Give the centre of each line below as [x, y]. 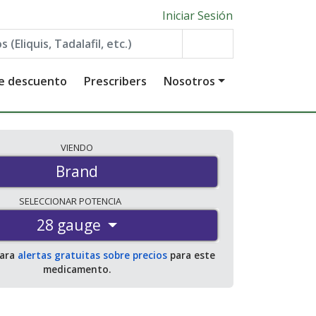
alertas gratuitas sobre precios [92, 255]
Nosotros [190, 81]
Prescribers [116, 81]
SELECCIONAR [49, 201]
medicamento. [77, 269]
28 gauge [69, 225]
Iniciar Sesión [197, 15]
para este [191, 255]
